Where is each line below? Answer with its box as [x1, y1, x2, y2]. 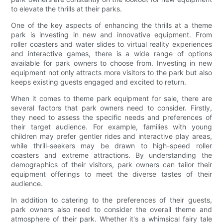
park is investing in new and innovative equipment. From [11, 30, 212, 39]
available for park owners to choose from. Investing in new [11, 58, 212, 67]
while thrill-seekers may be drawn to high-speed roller [11, 141, 212, 150]
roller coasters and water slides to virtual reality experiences [11, 39, 212, 48]
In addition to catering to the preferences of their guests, [11, 195, 212, 204]
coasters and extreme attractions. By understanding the [11, 150, 212, 159]
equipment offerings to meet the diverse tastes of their [11, 169, 212, 178]
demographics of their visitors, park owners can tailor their [11, 160, 212, 169]
